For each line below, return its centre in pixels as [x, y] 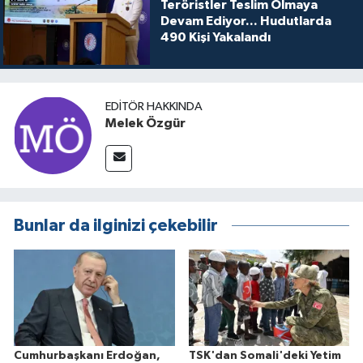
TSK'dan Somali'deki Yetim [265, 355]
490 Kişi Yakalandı [215, 38]
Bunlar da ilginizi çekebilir [116, 225]
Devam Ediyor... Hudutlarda [246, 21]
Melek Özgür [145, 124]
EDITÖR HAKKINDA [154, 107]
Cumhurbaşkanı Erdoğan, [87, 355]
